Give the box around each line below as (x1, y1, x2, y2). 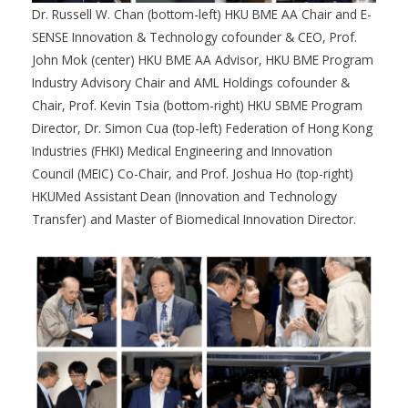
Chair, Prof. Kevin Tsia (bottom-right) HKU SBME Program (32, 97, 362, 115)
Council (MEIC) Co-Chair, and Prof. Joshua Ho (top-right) (32, 165, 353, 183)
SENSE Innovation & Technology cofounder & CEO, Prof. (32, 28, 357, 46)
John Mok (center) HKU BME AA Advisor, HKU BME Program (32, 51, 373, 69)
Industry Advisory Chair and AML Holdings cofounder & (32, 74, 350, 92)
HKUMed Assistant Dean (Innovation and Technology (32, 188, 337, 206)
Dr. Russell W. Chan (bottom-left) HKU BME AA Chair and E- (32, 5, 372, 24)
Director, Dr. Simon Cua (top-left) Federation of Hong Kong (32, 119, 372, 138)
